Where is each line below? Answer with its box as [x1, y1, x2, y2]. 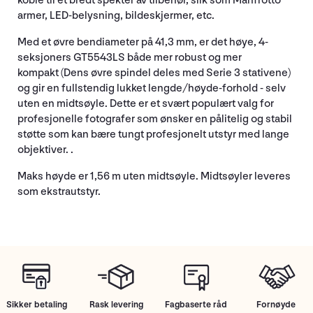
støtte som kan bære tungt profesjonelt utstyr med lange [17, 127, 289, 141]
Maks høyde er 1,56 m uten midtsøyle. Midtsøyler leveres [17, 169, 291, 183]
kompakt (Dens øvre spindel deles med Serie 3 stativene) [17, 66, 291, 80]
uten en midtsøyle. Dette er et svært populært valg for [17, 96, 274, 110]
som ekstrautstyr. [17, 184, 101, 198]
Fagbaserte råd [165, 298, 228, 310]
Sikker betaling [6, 298, 67, 310]
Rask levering [89, 298, 144, 310]
